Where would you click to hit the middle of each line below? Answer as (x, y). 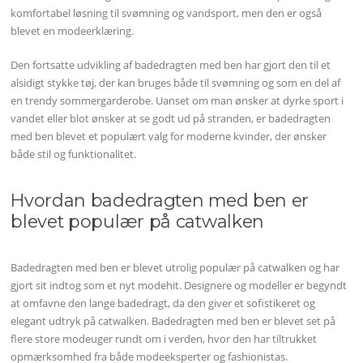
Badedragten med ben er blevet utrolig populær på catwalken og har (175, 267)
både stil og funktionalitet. (74, 154)
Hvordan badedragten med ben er (160, 200)
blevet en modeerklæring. (73, 31)
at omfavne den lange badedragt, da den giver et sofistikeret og (163, 303)
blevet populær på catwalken (138, 221)
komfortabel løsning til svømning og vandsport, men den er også (167, 13)
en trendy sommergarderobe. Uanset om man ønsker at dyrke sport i (177, 100)
